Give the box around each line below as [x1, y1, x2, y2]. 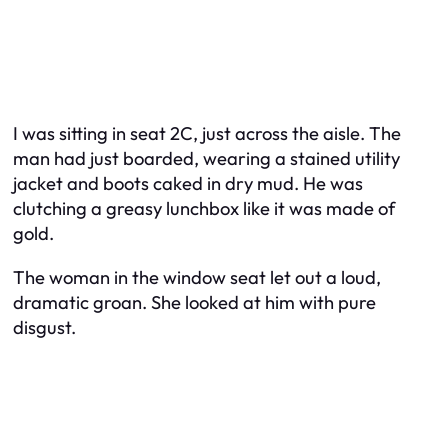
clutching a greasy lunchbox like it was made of [13, 197, 395, 221]
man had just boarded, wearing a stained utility [13, 147, 400, 171]
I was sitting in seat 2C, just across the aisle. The [13, 122, 401, 146]
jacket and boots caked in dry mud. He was [13, 172, 363, 196]
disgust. [13, 315, 76, 339]
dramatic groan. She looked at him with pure [13, 290, 376, 314]
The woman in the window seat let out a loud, [13, 265, 381, 289]
